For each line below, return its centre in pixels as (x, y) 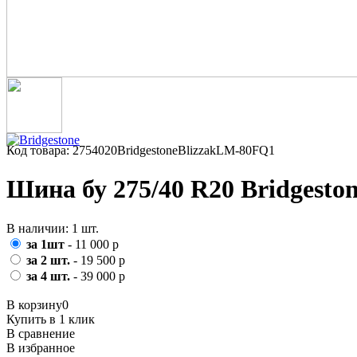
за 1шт (47, 244)
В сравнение (41, 333)
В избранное (41, 347)
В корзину (34, 304)
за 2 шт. (50, 260)
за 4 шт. (50, 276)
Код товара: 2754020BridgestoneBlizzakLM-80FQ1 (141, 150)
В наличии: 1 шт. (53, 228)
